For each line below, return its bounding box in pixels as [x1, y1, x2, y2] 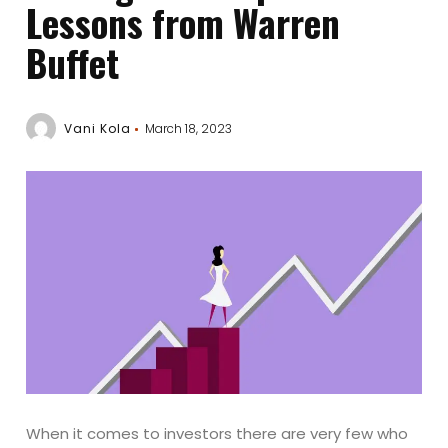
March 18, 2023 [145, 120, 233, 137]
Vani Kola [64, 120, 132, 137]
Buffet [26, 35, 120, 90]
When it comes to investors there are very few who [26, 422, 409, 444]
